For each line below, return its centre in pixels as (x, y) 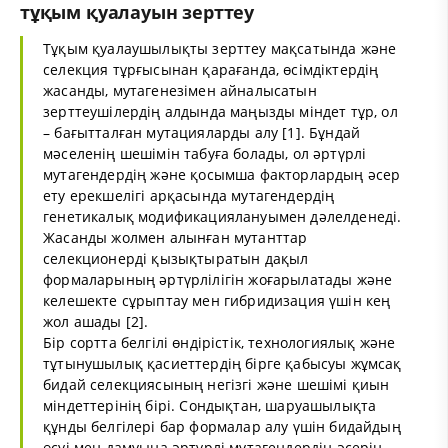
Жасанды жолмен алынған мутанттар (175, 237)
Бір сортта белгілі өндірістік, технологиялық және (219, 342)
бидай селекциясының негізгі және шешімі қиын (216, 384)
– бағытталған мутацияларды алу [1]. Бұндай (202, 132)
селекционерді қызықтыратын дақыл (176, 258)
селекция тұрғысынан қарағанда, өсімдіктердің (211, 69)
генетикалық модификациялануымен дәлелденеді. (222, 216)
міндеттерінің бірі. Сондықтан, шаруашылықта (210, 405)
